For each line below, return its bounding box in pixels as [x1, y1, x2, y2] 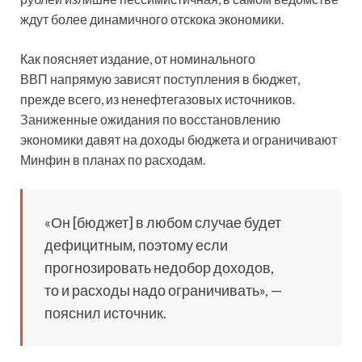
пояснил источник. [44, 304, 166, 322]
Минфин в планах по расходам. [20, 152, 205, 168]
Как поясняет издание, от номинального [20, 51, 255, 67]
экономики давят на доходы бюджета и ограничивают [20, 132, 337, 148]
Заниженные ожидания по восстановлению [20, 112, 280, 128]
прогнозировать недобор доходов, [44, 259, 274, 277]
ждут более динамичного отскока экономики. [20, 11, 284, 27]
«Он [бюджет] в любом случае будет [44, 213, 281, 232]
